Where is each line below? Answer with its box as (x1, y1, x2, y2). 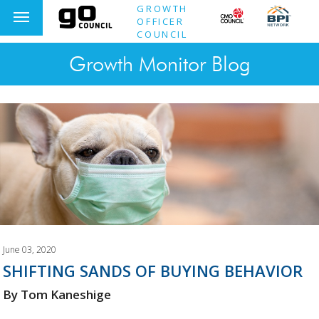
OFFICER (137, 15, 184, 28)
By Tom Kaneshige (3, 286, 112, 303)
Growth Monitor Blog (68, 51, 251, 76)
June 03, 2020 (3, 243, 57, 256)
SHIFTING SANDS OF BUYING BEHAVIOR (3, 259, 303, 281)
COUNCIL (137, 28, 188, 41)
